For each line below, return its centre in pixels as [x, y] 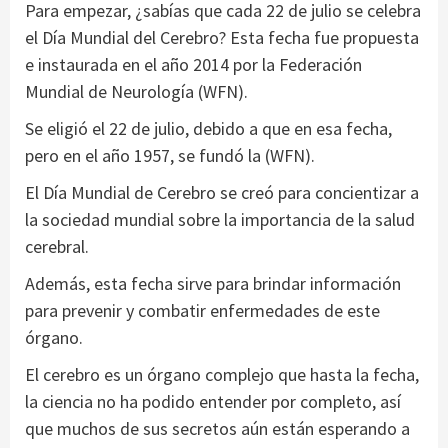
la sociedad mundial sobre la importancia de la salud [220, 219]
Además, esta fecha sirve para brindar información [213, 283]
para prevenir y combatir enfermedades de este [202, 310]
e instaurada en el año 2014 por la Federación [193, 64]
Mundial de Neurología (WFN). [136, 91]
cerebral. [57, 246]
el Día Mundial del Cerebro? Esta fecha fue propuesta [222, 37]
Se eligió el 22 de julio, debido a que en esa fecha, [208, 128]
